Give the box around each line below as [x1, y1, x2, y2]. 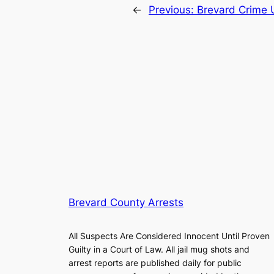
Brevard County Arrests [68, 196, 183, 209]
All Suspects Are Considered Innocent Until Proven [68, 230, 270, 241]
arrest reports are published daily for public [68, 257, 242, 268]
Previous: [149, 3, 197, 16]
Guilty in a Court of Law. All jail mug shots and [68, 243, 250, 254]
